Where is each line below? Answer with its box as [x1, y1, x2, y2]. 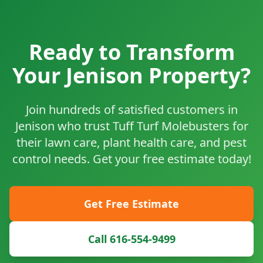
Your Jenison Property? [12, 61, 251, 90]
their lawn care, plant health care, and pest [16, 134, 247, 151]
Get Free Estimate [84, 197, 179, 211]
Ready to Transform [28, 38, 235, 67]
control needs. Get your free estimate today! [12, 151, 251, 167]
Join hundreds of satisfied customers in [25, 102, 238, 118]
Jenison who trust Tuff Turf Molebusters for [15, 118, 248, 134]
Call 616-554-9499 [87, 232, 176, 247]
